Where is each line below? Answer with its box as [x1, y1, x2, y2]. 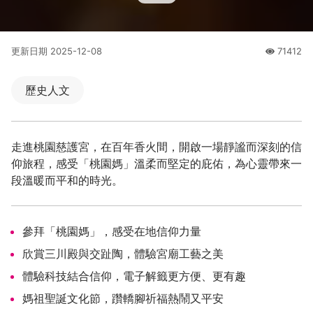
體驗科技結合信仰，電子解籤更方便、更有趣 [22, 269, 246, 284]
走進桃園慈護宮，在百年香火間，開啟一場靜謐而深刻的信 [11, 140, 302, 154]
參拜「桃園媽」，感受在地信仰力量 [22, 224, 201, 239]
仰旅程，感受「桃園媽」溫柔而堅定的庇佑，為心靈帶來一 [11, 156, 302, 171]
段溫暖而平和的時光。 [11, 173, 123, 188]
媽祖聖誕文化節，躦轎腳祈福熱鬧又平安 [22, 291, 224, 306]
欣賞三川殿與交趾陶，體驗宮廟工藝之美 [22, 247, 224, 261]
